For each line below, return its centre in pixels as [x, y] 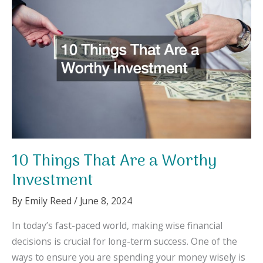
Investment [53, 181]
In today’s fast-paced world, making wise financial [117, 226]
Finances [53, 26]
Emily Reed [49, 200]
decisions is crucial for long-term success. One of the [124, 242]
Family [48, 10]
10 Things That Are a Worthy [114, 162]
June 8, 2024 [106, 200]
